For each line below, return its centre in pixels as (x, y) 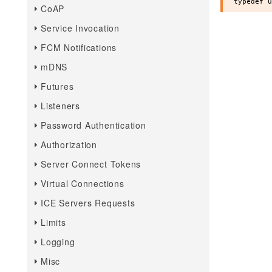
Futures (57, 86)
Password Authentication (93, 125)
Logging (58, 242)
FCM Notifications (79, 47)
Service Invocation (80, 28)
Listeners (60, 106)
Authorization (69, 144)
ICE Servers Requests (88, 203)
